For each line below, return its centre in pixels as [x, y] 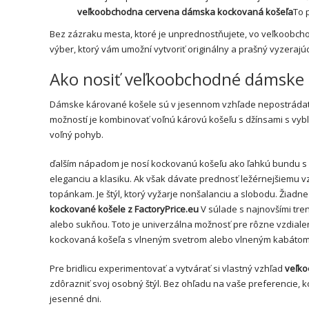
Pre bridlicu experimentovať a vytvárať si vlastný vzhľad [167, 268]
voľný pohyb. [77, 134]
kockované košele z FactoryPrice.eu [125, 209]
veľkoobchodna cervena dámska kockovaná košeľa [185, 11]
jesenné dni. [76, 298]
